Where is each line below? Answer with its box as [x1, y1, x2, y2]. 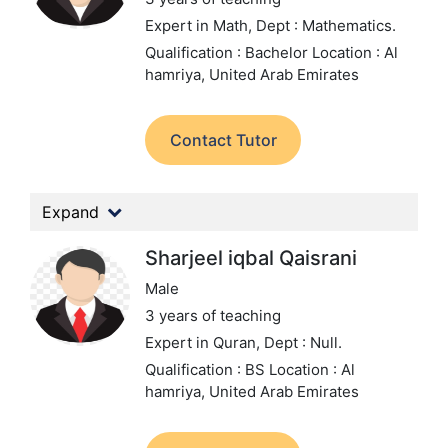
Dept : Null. [264, 333, 342, 352]
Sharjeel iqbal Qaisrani [145, 246, 357, 270]
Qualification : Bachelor [145, 43, 312, 62]
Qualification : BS [145, 360, 269, 379]
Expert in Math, [145, 16, 256, 35]
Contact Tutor [169, 130, 277, 150]
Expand [42, 202, 99, 222]
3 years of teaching [145, 306, 281, 325]
